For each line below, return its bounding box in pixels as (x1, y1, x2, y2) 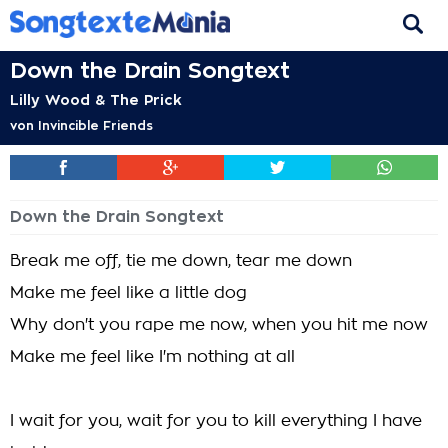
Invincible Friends (38, 120, 153, 132)
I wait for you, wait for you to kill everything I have (10, 413, 422, 429)
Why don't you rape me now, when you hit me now (10, 317, 428, 333)
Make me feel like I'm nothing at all (10, 349, 295, 365)
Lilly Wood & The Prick (10, 93, 182, 107)
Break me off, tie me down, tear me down (10, 253, 352, 269)
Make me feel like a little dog (10, 285, 247, 301)
